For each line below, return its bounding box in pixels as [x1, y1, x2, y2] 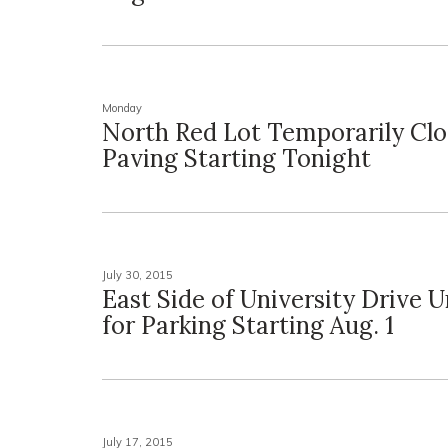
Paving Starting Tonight [102, 143, 371, 174]
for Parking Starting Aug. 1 [102, 310, 394, 341]
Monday [102, 101, 142, 115]
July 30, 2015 [102, 268, 173, 282]
